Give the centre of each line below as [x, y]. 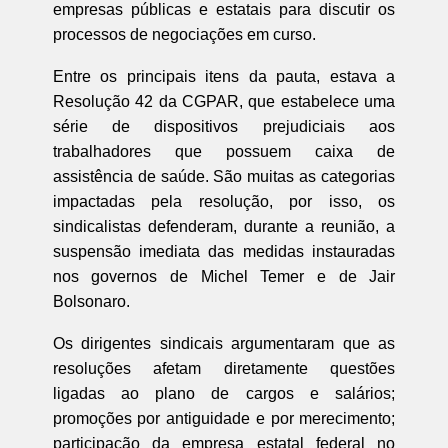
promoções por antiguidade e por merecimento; [224, 418]
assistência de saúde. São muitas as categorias [224, 176]
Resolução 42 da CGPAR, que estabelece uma [224, 101]
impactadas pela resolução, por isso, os [224, 201]
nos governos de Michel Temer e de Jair [224, 276]
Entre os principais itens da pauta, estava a [224, 76]
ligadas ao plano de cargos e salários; [224, 393]
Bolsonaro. [91, 301]
